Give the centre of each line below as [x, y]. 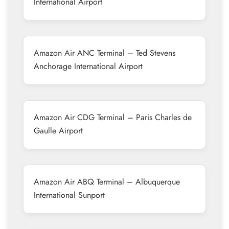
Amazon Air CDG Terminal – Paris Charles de [113, 117]
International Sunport [69, 195]
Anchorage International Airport [88, 66]
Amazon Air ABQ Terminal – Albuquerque [107, 182]
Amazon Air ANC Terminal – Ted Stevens [105, 53]
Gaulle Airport [58, 131]
